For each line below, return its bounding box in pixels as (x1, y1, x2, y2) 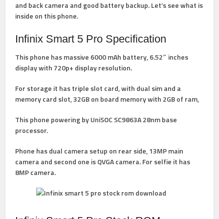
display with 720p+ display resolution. (15, 63, 132, 73)
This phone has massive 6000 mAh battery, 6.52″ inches (15, 52, 189, 62)
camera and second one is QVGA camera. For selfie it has (15, 156, 191, 167)
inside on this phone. (15, 11, 79, 21)
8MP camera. (15, 167, 56, 177)
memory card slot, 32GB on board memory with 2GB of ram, (15, 94, 199, 104)
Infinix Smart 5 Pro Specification (15, 33, 167, 45)
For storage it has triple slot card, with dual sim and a (15, 83, 181, 93)
